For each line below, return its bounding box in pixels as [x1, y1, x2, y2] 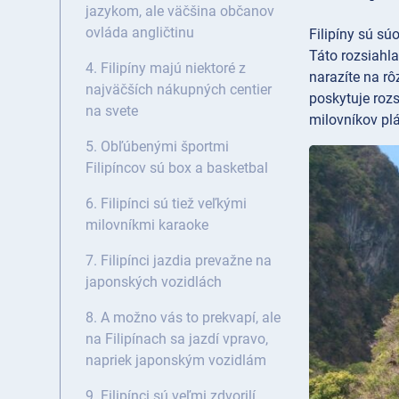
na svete [85, 102, 138, 120]
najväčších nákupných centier [85, 81, 272, 99]
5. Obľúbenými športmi [85, 138, 229, 156]
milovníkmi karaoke [85, 216, 208, 234]
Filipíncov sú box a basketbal [85, 159, 268, 177]
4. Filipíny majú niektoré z [85, 60, 246, 77]
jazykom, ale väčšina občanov [85, 3, 274, 20]
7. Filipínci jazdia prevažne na [85, 252, 272, 270]
